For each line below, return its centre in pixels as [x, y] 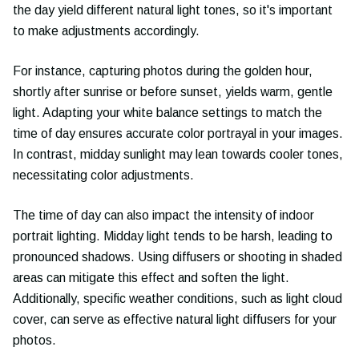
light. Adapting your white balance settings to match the [167, 113]
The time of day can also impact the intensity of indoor [163, 215]
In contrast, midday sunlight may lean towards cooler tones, [178, 154]
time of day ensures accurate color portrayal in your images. [178, 133]
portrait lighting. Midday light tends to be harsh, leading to [173, 236]
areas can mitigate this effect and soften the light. [151, 278]
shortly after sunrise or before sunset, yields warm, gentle [173, 92]
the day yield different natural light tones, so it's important [173, 10]
